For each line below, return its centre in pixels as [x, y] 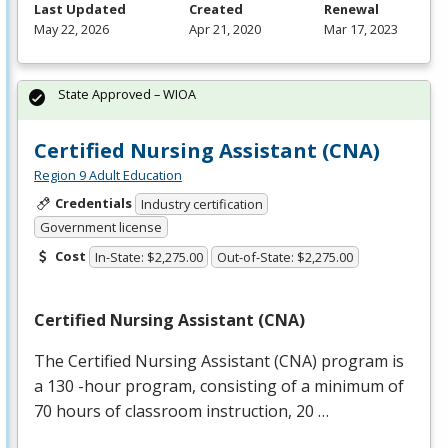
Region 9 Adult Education [108, 174]
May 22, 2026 [71, 28]
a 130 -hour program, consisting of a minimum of [219, 386]
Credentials [93, 202]
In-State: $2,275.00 [148, 257]
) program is [358, 361]
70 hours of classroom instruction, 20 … [181, 411]
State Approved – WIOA [127, 93]
